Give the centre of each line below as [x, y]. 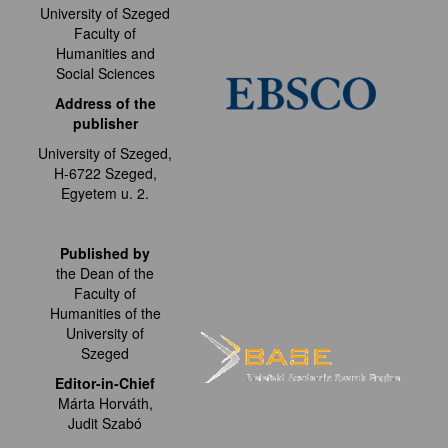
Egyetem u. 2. [105, 193]
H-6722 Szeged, [105, 173]
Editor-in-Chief [105, 383]
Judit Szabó [105, 423]
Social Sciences [105, 73]
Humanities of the [105, 313]
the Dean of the [105, 273]
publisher [105, 123]
